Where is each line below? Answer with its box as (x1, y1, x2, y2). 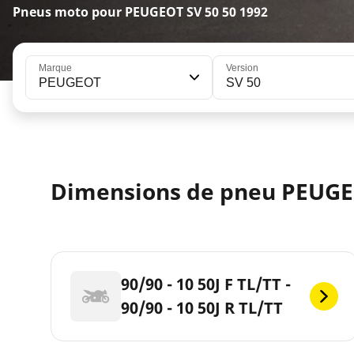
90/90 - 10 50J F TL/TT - (121, 273, 291, 296)
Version (225, 62, 258, 73)
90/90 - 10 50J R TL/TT (121, 297, 283, 319)
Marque (39, 62, 72, 73)
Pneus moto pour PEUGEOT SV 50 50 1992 (13, 3, 268, 21)
